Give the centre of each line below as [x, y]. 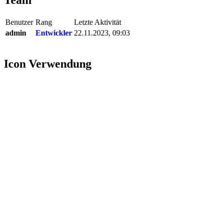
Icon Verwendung [48, 64]
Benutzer [19, 22]
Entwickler [54, 33]
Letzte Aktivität [98, 22]
